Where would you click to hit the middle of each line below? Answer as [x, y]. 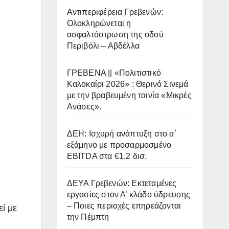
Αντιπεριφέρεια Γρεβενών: [115, 12]
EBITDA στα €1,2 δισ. [107, 156]
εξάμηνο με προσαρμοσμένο [119, 145]
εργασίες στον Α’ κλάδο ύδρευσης [129, 195]
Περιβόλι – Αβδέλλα [103, 46]
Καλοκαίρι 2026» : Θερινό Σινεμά [128, 84]
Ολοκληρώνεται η [99, 24]
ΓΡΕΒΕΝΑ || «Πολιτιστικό [114, 73]
